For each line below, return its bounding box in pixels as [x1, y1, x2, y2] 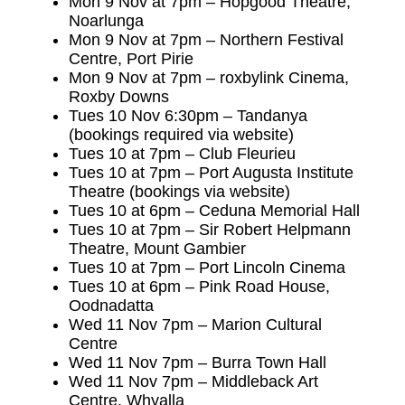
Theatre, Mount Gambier [69, 239, 247, 258]
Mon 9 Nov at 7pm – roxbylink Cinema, [69, 68, 350, 87]
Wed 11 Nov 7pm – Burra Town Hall [69, 353, 327, 372]
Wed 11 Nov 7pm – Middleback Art [69, 372, 319, 391]
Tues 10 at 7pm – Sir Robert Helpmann [69, 220, 352, 239]
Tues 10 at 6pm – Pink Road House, [69, 277, 331, 296]
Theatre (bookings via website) [69, 182, 291, 201]
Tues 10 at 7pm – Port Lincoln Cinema [69, 258, 346, 277]
